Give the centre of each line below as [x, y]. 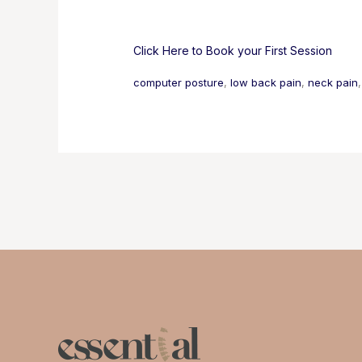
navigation [122, 205]
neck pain [333, 82]
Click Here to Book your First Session [233, 50]
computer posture [179, 82]
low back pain [266, 82]
